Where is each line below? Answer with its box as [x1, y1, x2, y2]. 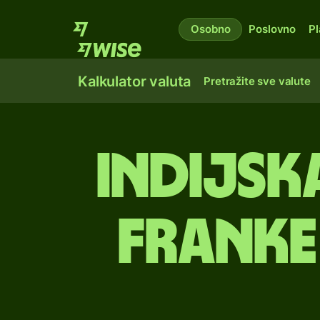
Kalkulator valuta [78, 73, 191, 90]
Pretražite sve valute [204, 74, 311, 88]
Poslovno [249, 22, 296, 36]
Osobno [191, 22, 231, 36]
